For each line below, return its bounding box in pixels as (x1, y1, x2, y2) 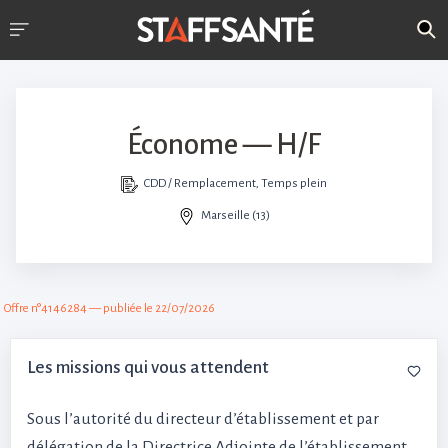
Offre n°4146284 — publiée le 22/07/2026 (4, 302, 215, 315)
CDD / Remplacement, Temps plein (144, 177, 328, 190)
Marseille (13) (201, 209, 271, 222)
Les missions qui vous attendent (27, 358, 269, 377)
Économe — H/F (127, 129, 321, 160)
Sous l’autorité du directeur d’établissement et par (27, 410, 379, 428)
